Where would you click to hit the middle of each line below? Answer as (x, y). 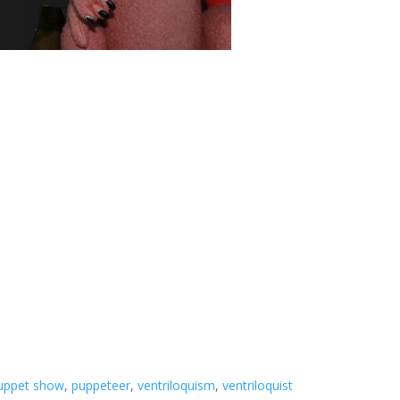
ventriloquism (177, 386)
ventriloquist (258, 386)
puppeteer (101, 386)
